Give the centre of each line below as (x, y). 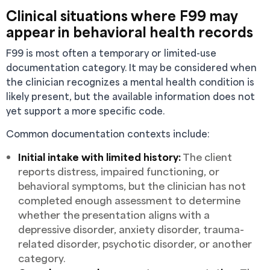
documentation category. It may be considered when (131, 67)
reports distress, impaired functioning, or (119, 171)
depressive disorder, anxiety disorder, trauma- (131, 229)
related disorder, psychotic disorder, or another (135, 243)
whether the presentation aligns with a (114, 215)
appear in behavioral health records (130, 32)
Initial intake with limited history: (99, 157)
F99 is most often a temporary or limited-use (111, 53)
